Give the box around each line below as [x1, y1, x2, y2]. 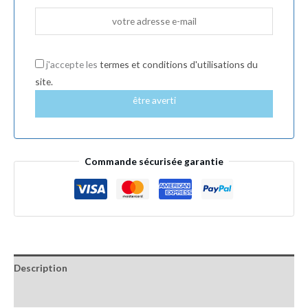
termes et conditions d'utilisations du [100, 58, 258, 70]
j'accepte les [44, 58, 100, 70]
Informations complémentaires [14, 288, 155, 300]
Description [14, 261, 67, 274]
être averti [132, 93, 176, 106]
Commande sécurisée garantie [85, 155, 223, 167]
